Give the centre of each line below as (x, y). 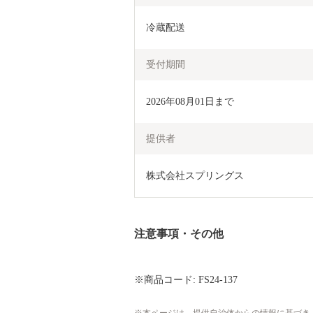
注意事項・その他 (179, 233)
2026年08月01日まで (190, 101)
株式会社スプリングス (195, 175)
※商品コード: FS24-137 (186, 279)
